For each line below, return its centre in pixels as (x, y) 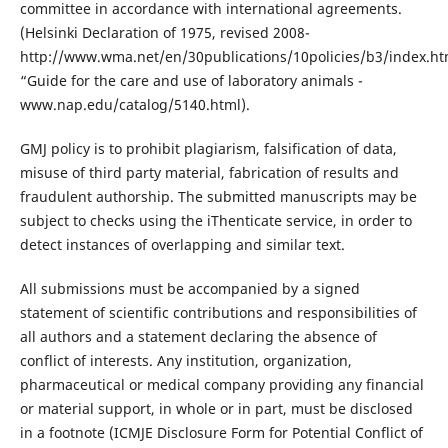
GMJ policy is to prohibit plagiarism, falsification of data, (208, 149)
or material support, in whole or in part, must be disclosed (216, 409)
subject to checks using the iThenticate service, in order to (215, 221)
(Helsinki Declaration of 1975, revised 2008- (164, 33)
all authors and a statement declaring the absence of (198, 337)
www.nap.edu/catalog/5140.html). (134, 105)
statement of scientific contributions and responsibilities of (218, 313)
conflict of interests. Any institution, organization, (185, 361)
